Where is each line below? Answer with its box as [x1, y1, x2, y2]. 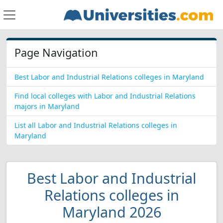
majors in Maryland [14, 102, 80, 111]
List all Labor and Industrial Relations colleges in [14, 120, 177, 130]
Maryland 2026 [62, 202, 161, 222]
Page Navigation [14, 45, 98, 60]
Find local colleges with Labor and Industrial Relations [14, 91, 196, 101]
